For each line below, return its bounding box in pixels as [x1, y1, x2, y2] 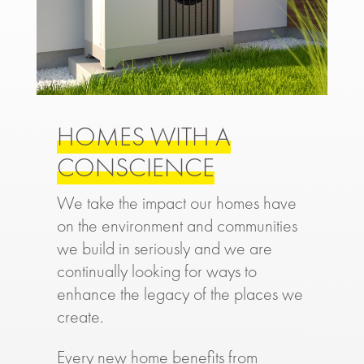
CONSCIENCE [56, 151, 214, 185]
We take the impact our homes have [56, 191, 297, 215]
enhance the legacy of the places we [56, 282, 303, 306]
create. [56, 305, 103, 329]
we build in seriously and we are [56, 236, 272, 261]
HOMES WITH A [56, 120, 231, 154]
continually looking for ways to [56, 259, 257, 284]
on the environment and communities [56, 214, 297, 238]
